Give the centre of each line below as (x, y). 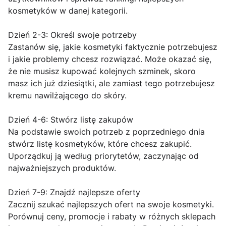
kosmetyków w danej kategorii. (68, 11)
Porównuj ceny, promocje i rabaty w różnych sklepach (112, 217)
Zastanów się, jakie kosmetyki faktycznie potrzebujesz (113, 47)
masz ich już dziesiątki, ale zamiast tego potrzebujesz (111, 83)
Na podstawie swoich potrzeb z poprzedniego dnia (106, 132)
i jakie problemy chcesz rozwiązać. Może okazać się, (110, 59)
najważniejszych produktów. (62, 168)
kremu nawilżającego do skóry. (67, 96)
